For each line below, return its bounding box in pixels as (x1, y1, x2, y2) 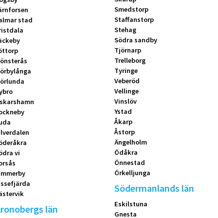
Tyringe (114, 66, 138, 75)
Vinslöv (114, 97, 137, 106)
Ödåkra (114, 148, 138, 157)
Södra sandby (114, 36, 157, 45)
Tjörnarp (114, 46, 141, 55)
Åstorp (114, 127, 135, 137)
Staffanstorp (114, 15, 154, 24)
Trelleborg (114, 56, 145, 65)
